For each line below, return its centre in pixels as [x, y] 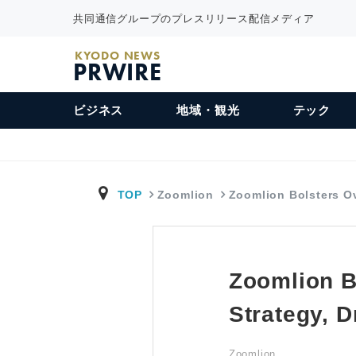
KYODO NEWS [117, 56]
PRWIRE [118, 72]
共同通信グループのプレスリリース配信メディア [194, 18]
